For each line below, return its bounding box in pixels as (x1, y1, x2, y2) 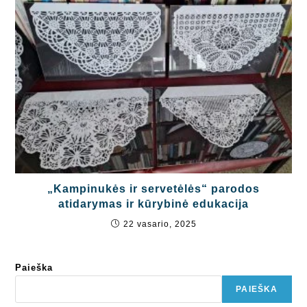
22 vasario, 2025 (123, 219, 197, 230)
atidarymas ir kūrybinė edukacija (58, 198, 249, 210)
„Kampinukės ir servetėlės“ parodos (47, 183, 260, 195)
